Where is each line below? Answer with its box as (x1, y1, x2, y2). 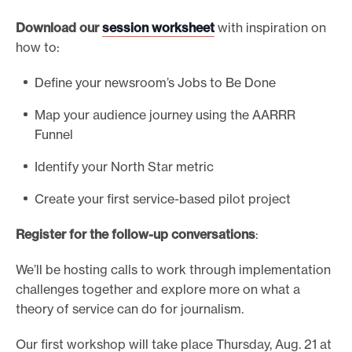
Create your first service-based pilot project (35, 190, 291, 207)
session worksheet (102, 19, 214, 35)
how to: (16, 38, 60, 55)
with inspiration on (214, 19, 326, 35)
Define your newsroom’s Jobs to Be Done (35, 74, 276, 90)
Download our (16, 19, 102, 35)
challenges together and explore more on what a (16, 280, 300, 297)
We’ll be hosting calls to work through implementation (16, 261, 331, 277)
